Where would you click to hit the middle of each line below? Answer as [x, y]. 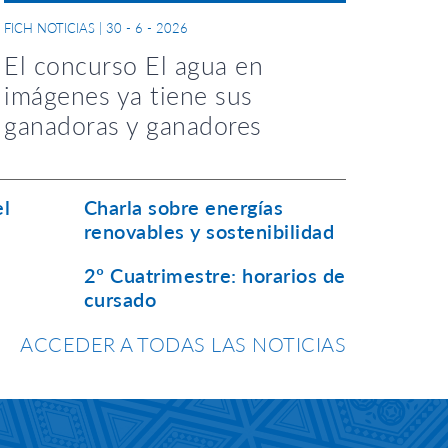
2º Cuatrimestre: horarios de [214, 275]
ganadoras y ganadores [133, 125]
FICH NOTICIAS [49, 28]
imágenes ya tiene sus [128, 95]
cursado [119, 299]
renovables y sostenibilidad [208, 231]
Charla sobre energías [183, 207]
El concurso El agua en [133, 65]
